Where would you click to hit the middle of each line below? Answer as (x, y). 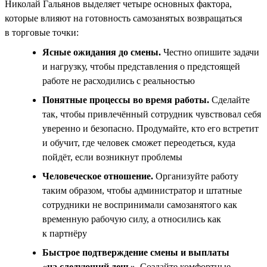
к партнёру (65, 233)
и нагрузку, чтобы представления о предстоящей (141, 66)
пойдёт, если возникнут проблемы (112, 157)
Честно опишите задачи (210, 52)
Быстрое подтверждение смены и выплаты (136, 252)
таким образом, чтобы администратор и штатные (142, 190)
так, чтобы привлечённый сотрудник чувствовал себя (152, 114)
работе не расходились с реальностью (119, 80)
